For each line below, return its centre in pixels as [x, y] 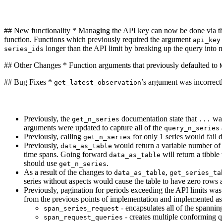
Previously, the [48, 119]
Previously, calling [54, 137]
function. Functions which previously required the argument [98, 40]
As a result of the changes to [69, 172]
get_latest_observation [98, 83]
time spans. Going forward [66, 155]
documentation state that [159, 119]
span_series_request [81, 209]
